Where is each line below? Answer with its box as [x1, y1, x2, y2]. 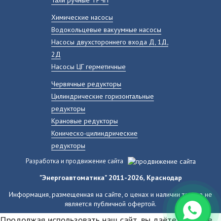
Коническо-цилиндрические [51, 128, 138, 138]
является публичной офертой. [65, 198, 156, 208]
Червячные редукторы [51, 78, 121, 88]
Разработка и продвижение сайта [25, 156, 123, 165]
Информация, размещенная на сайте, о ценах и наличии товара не [9, 189, 212, 199]
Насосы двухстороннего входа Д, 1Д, [51, 37, 168, 46]
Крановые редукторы [51, 115, 118, 125]
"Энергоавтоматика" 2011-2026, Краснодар [39, 172, 182, 182]
